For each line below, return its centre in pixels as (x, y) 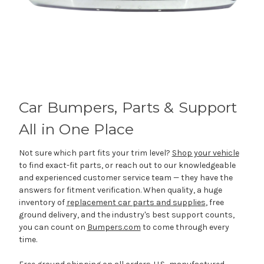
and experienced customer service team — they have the (126, 177)
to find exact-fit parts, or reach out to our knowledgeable (127, 165)
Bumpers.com (114, 227)
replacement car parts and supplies (136, 202)
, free (214, 202)
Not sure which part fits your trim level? (95, 153)
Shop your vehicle (205, 153)
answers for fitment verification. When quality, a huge (120, 190)
